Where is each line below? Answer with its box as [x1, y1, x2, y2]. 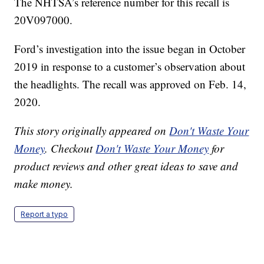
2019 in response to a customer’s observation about [14, 59, 246, 74]
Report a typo [21, 210, 68, 219]
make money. [14, 176, 74, 192]
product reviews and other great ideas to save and [14, 159, 239, 174]
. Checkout [45, 141, 96, 156]
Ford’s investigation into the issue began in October [14, 41, 246, 57]
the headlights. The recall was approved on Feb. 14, [14, 77, 247, 92]
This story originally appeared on [14, 123, 170, 138]
